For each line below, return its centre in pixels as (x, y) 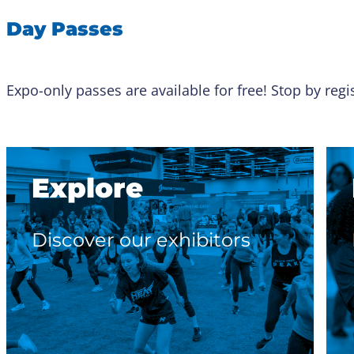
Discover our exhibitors (141, 240)
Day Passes (65, 29)
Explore (87, 188)
